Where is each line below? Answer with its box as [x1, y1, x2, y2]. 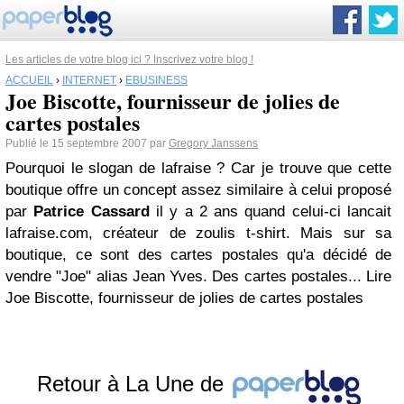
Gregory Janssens [169, 137, 258, 150]
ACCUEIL [5, 74, 53, 87]
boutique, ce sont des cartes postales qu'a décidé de [5, 246, 391, 263]
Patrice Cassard [33, 203, 150, 220]
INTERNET [62, 74, 116, 87]
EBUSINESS [125, 74, 188, 87]
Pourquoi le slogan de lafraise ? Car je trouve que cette [5, 160, 391, 177]
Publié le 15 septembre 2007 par [5, 137, 169, 150]
